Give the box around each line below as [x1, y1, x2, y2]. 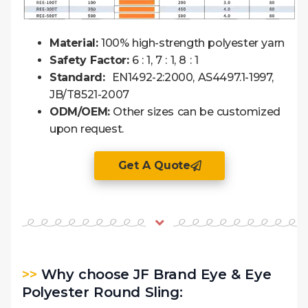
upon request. [49, 122, 124, 135]
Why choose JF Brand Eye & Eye [36, 265, 272, 283]
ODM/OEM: [49, 104, 110, 118]
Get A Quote [118, 158, 190, 172]
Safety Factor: [49, 53, 129, 67]
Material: [49, 36, 98, 49]
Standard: [49, 70, 109, 84]
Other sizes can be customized [109, 104, 280, 118]
